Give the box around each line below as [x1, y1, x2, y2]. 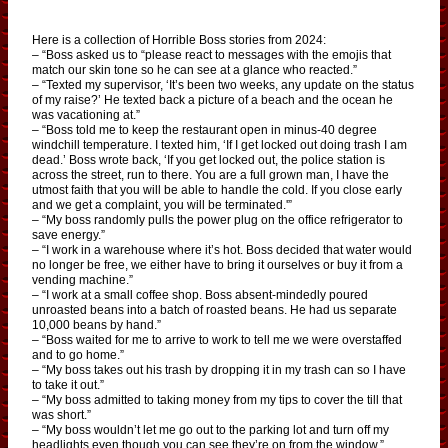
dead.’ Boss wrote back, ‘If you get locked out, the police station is [32, 152, 385, 167]
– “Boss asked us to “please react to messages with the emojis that [32, 47, 391, 62]
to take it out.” [32, 377, 104, 392]
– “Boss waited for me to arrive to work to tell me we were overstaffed [32, 332, 402, 347]
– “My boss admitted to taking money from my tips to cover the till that [32, 392, 402, 407]
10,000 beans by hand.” [32, 317, 161, 332]
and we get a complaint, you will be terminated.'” [32, 197, 292, 212]
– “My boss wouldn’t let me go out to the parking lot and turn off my [32, 422, 389, 437]
